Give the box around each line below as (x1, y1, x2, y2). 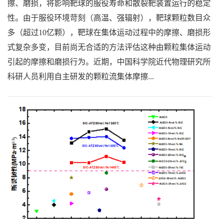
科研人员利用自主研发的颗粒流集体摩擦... (7, 72, 154, 81)
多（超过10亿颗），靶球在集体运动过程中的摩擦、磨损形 (7, 28, 211, 37)
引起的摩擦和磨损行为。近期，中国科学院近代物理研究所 (7, 57, 211, 66)
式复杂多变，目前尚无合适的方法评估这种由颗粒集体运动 (7, 43, 211, 51)
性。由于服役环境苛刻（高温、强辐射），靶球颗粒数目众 (7, 13, 211, 22)
